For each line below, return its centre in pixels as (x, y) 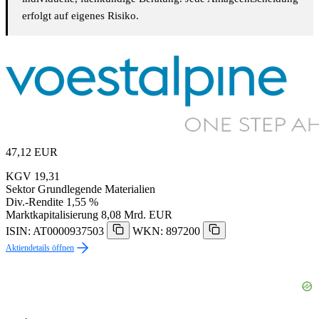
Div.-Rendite (35, 202)
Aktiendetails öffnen (40, 248)
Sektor (20, 189)
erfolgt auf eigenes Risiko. (80, 16)
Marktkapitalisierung (52, 215)
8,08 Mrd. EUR (137, 215)
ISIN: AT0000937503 (55, 231)
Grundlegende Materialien (96, 189)
